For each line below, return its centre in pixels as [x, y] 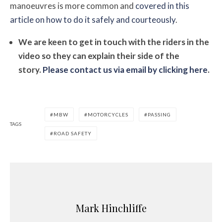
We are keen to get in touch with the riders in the [114, 42]
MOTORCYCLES [108, 114]
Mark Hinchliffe [111, 208]
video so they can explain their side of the [99, 55]
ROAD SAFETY [73, 133]
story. [30, 69]
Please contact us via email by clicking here [125, 69]
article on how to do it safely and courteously [93, 19]
